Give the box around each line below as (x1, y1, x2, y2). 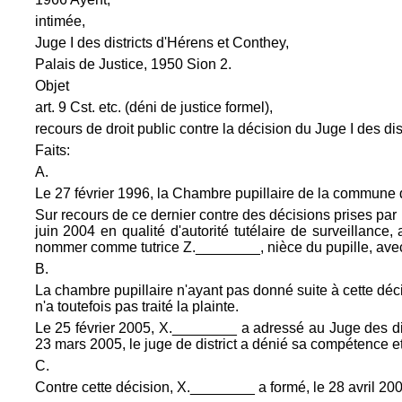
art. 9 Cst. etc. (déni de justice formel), (34, 100, 273, 115)
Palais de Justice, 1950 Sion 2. (34, 57, 232, 72)
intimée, (34, 13, 85, 29)
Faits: (34, 143, 70, 158)
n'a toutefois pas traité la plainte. (34, 299, 239, 314)
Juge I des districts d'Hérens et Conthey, (34, 35, 289, 50)
